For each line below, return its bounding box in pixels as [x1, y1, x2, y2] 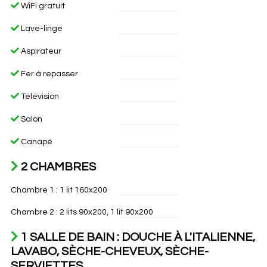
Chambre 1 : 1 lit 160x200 [10, 186, 107, 194]
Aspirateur [18, 47, 61, 55]
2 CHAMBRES [18, 161, 96, 173]
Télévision [18, 92, 59, 101]
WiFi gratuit [18, 2, 65, 10]
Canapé [18, 138, 52, 146]
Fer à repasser [18, 70, 78, 78]
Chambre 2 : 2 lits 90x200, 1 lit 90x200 [10, 208, 153, 216]
